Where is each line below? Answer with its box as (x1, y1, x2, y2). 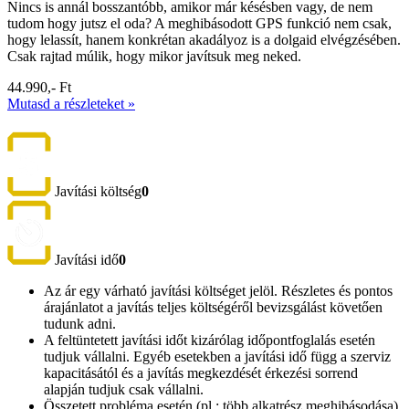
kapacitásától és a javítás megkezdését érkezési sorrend (44, 365, 358, 382)
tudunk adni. (44, 316, 116, 332)
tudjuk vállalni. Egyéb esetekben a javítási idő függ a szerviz (44, 349, 391, 365)
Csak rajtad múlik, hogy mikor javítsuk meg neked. (7, 47, 301, 64)
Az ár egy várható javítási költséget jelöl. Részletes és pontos (44, 283, 393, 299)
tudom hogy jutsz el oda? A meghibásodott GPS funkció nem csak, (7, 15, 392, 31)
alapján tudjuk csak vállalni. (44, 382, 204, 398)
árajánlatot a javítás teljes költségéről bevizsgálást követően (44, 299, 383, 316)
